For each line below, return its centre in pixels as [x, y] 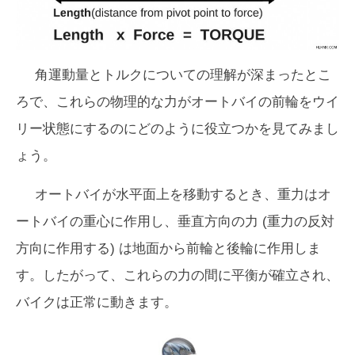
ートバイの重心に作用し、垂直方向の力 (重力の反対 [175, 222]
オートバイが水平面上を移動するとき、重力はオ [183, 195]
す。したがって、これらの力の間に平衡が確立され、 [177, 276]
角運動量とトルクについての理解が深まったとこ [183, 75]
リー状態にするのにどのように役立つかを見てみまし [177, 129]
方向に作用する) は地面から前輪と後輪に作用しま [168, 249]
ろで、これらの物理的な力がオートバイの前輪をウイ [177, 102]
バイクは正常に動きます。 [97, 303]
